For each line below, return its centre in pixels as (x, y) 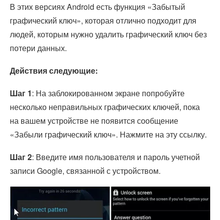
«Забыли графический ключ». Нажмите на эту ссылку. (108, 135)
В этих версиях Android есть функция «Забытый (97, 7)
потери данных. (38, 48)
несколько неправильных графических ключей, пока (105, 107)
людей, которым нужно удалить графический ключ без (108, 34)
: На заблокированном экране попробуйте (108, 93)
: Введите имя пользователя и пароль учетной (116, 157)
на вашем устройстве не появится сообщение (94, 121)
